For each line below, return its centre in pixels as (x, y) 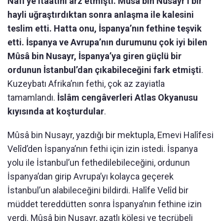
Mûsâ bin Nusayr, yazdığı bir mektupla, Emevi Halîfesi (110, 135)
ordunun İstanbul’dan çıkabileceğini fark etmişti (104, 70)
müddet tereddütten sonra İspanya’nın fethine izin (105, 204)
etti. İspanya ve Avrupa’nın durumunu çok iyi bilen (107, 42)
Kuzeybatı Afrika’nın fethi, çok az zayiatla (86, 84)
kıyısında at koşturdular (56, 111)
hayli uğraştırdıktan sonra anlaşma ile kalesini (101, 15)
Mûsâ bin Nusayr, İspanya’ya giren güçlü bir (94, 56)
